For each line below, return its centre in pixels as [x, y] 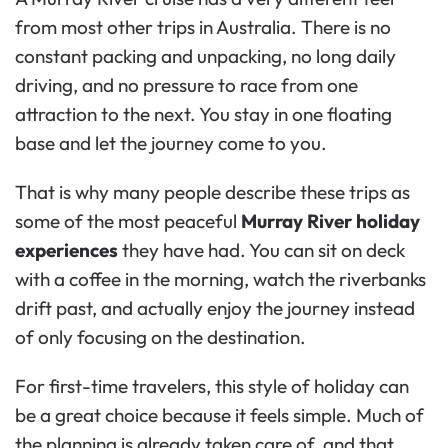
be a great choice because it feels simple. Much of [219, 414]
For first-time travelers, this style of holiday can [212, 385]
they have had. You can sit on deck [261, 249]
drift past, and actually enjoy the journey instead [215, 307]
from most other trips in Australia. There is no [203, 26]
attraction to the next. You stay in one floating [203, 113]
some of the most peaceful [128, 220]
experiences [66, 249]
